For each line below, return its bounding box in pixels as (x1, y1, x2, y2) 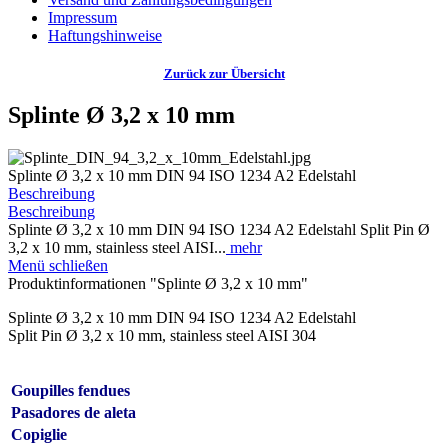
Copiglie (11, 425, 67, 443)
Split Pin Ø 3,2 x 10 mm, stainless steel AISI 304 (8, 326, 316, 344)
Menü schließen (8, 256, 108, 274)
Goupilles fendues (11, 381, 130, 399)
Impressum (48, 9, 117, 26)
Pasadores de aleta (11, 403, 136, 421)
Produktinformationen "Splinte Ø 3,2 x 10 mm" (8, 274, 308, 292)
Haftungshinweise (48, 27, 162, 44)
